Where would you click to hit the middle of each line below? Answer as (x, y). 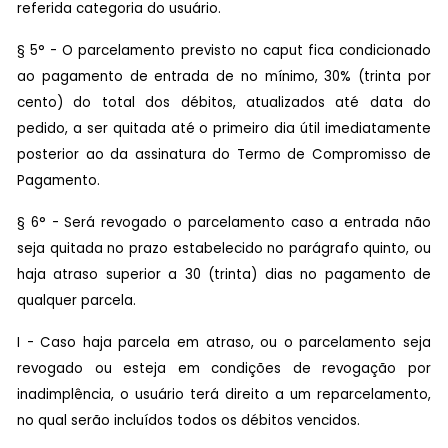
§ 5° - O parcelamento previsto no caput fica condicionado (224, 50)
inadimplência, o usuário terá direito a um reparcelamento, (224, 394)
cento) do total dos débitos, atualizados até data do (224, 102)
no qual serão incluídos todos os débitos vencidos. (188, 420)
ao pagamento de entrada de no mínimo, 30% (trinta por (224, 76)
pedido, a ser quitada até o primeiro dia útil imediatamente (224, 128)
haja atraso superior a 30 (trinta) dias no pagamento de (224, 274)
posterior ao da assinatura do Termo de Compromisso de (224, 154)
